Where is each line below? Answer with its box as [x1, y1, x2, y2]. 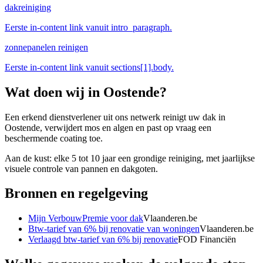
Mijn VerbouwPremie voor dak [28, 213, 143, 224]
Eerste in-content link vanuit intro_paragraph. [5, 22, 172, 32]
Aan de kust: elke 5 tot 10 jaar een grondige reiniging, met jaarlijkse [5, 153, 255, 163]
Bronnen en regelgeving [5, 186, 148, 201]
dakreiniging [5, 2, 51, 12]
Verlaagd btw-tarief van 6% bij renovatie [28, 234, 178, 245]
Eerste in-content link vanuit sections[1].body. [5, 62, 174, 72]
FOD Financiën [178, 234, 236, 245]
